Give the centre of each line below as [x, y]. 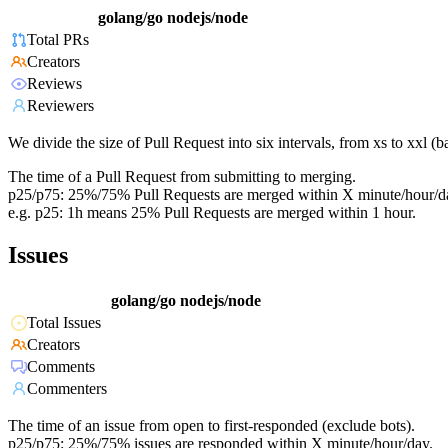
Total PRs [58, 39]
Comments [61, 366]
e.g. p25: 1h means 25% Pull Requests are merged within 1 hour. [212, 212]
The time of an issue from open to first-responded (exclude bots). [211, 425]
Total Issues [64, 322]
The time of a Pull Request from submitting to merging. [182, 176]
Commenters [67, 388]
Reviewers [60, 105]
